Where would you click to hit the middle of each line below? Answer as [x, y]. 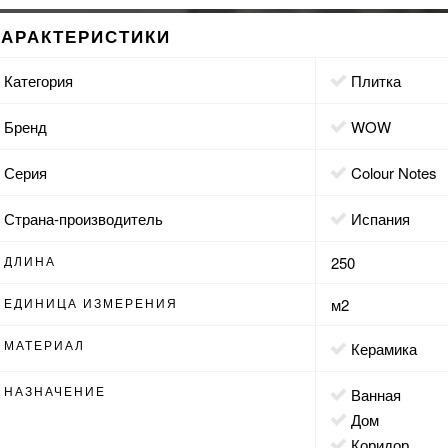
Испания [386, 218]
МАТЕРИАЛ [45, 344]
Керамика [389, 348]
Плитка [382, 80]
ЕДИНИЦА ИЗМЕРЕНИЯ [91, 302]
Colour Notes [400, 172]
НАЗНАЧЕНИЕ [55, 390]
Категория [39, 80]
